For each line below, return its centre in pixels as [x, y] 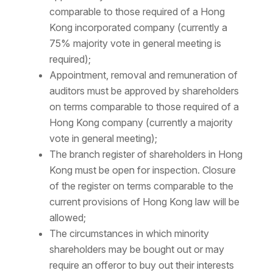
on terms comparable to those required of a [144, 107]
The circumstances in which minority [129, 234]
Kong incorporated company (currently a [138, 28]
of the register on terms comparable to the [141, 186]
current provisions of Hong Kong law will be [144, 202]
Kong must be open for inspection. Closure [142, 170]
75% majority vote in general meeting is [135, 44]
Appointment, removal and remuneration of [143, 75]
